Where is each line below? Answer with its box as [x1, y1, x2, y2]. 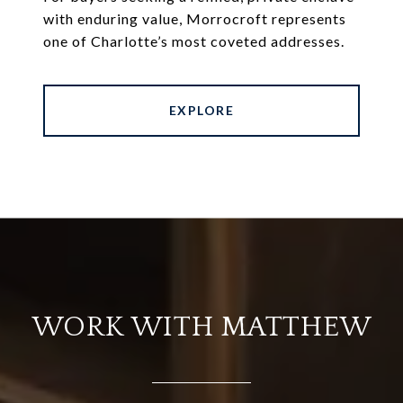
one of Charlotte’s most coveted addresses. [43, 32, 345, 50]
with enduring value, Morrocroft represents [43, 10, 346, 28]
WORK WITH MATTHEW [31, 311, 372, 344]
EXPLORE [168, 103, 235, 119]
